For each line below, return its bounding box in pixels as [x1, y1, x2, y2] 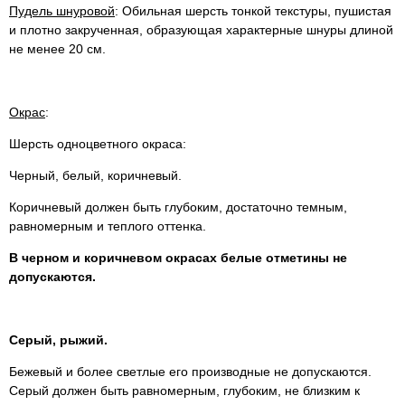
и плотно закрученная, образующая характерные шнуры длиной [9, 23, 393, 38]
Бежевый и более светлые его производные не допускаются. [9, 364, 372, 380]
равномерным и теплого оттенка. [9, 219, 206, 234]
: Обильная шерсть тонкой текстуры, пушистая [115, 4, 391, 19]
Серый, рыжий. [9, 333, 108, 348]
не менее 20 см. [9, 42, 106, 57]
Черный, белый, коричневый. [9, 168, 182, 184]
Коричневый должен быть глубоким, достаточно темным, [9, 200, 347, 215]
